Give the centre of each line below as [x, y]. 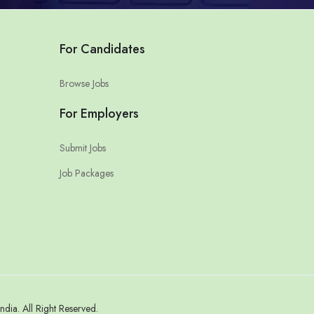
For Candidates [102, 49]
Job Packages [86, 173]
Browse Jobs [84, 83]
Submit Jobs [82, 148]
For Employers [99, 113]
